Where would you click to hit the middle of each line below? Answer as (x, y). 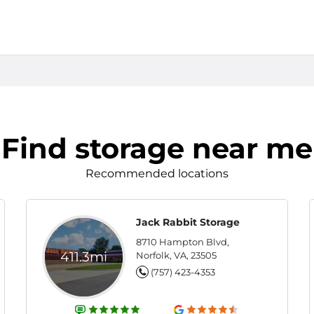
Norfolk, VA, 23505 (177, 255)
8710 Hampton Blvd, (183, 242)
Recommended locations (157, 173)
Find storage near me (157, 148)
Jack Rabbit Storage (188, 222)
